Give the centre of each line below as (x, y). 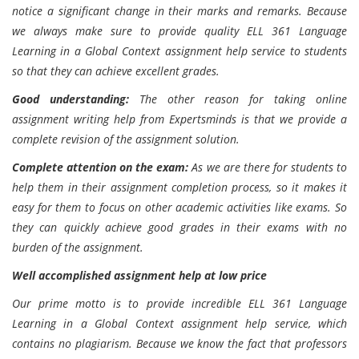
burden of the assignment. (78, 247)
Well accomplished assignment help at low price (139, 275)
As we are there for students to (268, 167)
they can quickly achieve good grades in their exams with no (179, 227)
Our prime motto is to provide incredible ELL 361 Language (179, 303)
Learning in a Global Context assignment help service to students (179, 51)
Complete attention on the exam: (101, 167)
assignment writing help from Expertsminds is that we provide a (179, 119)
